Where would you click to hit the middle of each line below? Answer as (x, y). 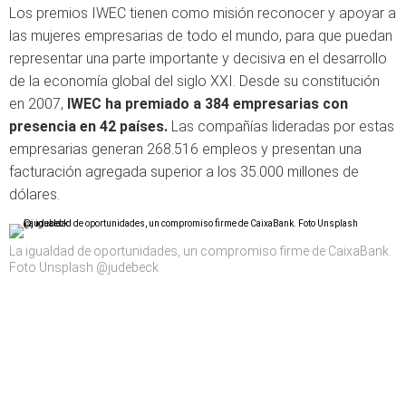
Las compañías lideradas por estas (281, 126)
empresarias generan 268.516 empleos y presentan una (185, 149)
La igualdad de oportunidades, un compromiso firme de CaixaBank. (200, 251)
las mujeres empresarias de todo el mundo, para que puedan (201, 36)
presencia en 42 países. (88, 126)
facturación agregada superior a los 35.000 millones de (184, 172)
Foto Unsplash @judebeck (84, 267)
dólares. (34, 194)
